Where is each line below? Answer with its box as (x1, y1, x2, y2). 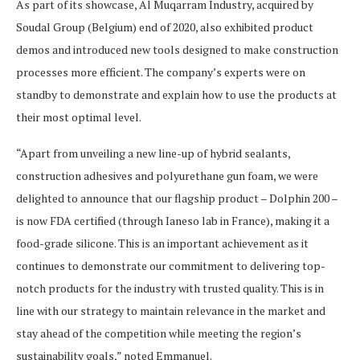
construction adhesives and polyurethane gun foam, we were (16, 168, 318, 183)
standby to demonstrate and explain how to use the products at (16, 87, 337, 102)
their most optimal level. (16, 109, 141, 125)
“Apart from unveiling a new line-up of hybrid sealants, (16, 145, 290, 161)
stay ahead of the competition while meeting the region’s (16, 325, 301, 341)
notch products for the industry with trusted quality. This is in (16, 280, 324, 296)
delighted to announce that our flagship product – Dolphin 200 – (16, 190, 337, 206)
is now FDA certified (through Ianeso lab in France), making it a (16, 213, 329, 228)
